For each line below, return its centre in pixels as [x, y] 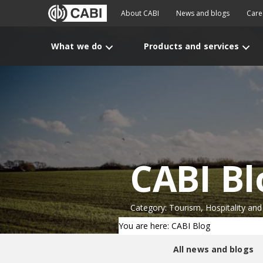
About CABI [140, 13]
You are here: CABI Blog [164, 226]
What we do [77, 46]
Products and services [192, 46]
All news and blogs [213, 249]
